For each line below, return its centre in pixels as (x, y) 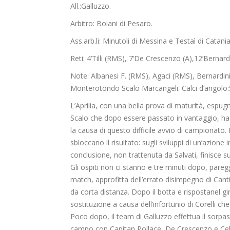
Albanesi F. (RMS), (121, 76)
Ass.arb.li (85, 41)
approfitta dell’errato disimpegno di (154, 180)
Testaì (185, 41)
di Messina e (152, 41)
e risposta (194, 192)
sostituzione (91, 204)
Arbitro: (83, 24)
